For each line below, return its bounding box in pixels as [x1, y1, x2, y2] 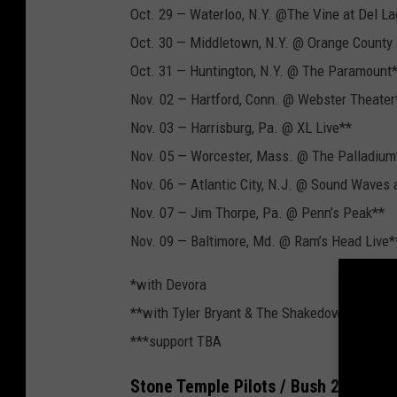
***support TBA [130, 331, 222, 350]
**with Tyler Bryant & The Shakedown [130, 303, 349, 322]
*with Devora [130, 275, 206, 293]
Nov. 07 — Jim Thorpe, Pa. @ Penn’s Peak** [130, 203, 385, 222]
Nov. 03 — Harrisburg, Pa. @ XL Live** [130, 118, 352, 136]
